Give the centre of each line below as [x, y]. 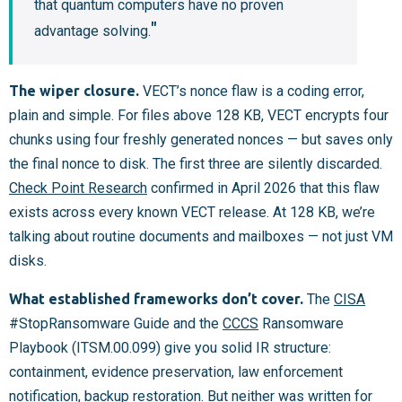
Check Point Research [78, 188]
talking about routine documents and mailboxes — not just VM [201, 236]
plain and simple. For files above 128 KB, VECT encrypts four [199, 115]
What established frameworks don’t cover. [156, 298]
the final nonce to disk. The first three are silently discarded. [196, 163]
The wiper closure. [74, 90]
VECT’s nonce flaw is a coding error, [252, 91]
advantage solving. [92, 31]
